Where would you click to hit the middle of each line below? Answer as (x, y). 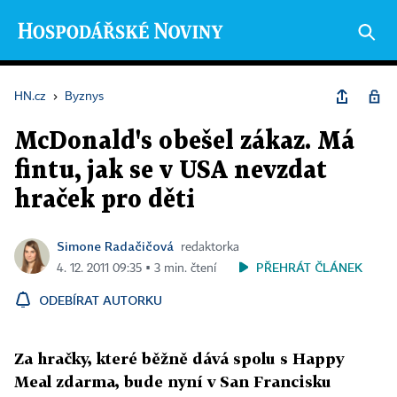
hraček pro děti (105, 200)
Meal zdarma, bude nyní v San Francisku (173, 381)
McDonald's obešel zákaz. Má (184, 142)
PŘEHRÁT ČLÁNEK (309, 267)
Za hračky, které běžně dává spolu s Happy (179, 358)
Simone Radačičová (115, 246)
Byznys (84, 97)
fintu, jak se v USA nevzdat (171, 171)
